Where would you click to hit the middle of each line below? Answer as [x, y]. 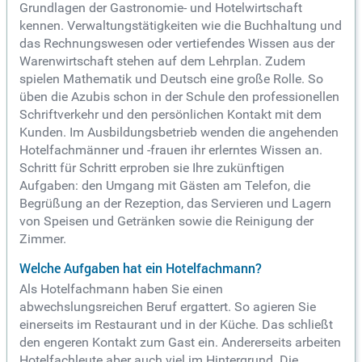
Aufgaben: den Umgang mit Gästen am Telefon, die [165, 185]
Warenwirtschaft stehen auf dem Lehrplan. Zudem [162, 61]
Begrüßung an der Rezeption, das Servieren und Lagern [175, 203]
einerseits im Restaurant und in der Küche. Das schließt [176, 324]
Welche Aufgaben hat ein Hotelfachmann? [141, 268]
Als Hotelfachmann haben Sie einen [121, 288]
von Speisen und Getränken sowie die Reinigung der [166, 221]
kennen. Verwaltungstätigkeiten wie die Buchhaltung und [181, 25]
